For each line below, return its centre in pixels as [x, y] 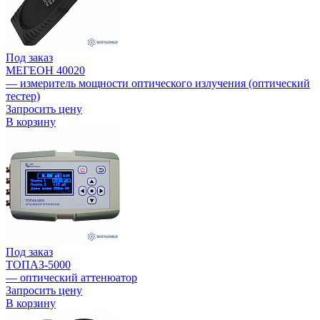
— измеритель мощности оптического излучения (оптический [158, 84]
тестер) [23, 96]
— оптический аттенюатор [71, 278]
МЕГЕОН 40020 [45, 71]
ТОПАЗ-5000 [38, 265]
